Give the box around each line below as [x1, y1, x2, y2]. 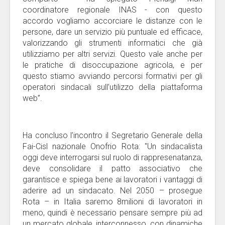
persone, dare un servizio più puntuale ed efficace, [23, 27, 202, 37]
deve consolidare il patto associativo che [23, 164, 202, 173]
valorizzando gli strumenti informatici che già [23, 38, 202, 48]
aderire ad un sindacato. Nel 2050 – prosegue [23, 186, 202, 195]
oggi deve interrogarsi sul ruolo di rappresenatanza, [23, 153, 202, 162]
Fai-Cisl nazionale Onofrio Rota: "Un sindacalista [23, 142, 202, 151]
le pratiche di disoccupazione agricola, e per [23, 60, 202, 70]
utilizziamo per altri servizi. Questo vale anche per [23, 49, 202, 59]
